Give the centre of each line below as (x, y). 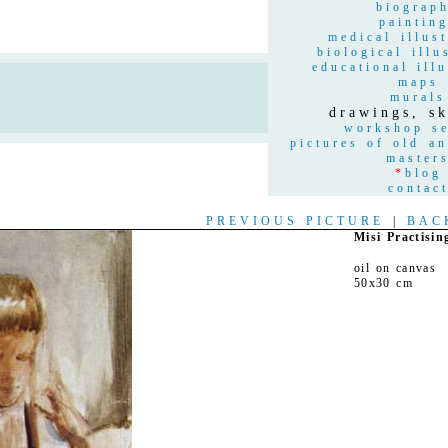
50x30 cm (383, 282)
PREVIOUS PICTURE (295, 221)
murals (418, 97)
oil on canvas (395, 267)
